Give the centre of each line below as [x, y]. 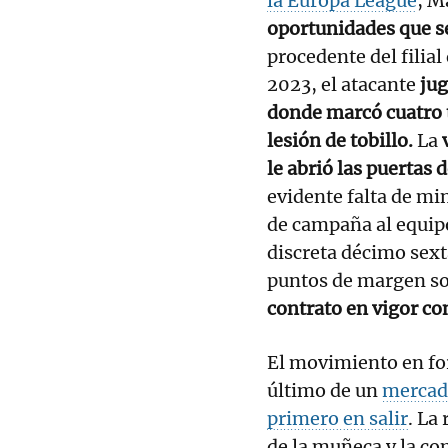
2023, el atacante [341, 84]
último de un [324, 390]
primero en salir [337, 418]
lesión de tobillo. [340, 140]
